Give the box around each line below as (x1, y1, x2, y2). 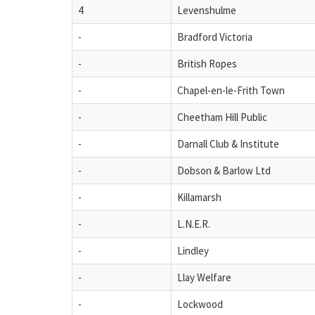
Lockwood (177, 297, 223, 311)
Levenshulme (177, 3, 236, 17)
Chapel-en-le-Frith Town (177, 83, 285, 97)
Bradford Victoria (177, 30, 252, 44)
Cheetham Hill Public (177, 110, 267, 124)
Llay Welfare (177, 270, 231, 284)
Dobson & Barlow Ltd (177, 163, 271, 177)
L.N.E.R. (177, 217, 210, 231)
